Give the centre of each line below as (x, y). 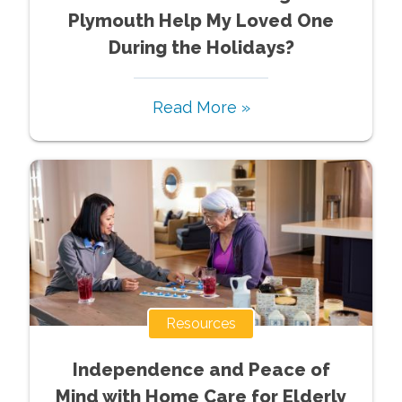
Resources (201, 323)
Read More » (201, 107)
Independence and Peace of (201, 369)
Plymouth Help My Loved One (201, 20)
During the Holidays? (201, 47)
